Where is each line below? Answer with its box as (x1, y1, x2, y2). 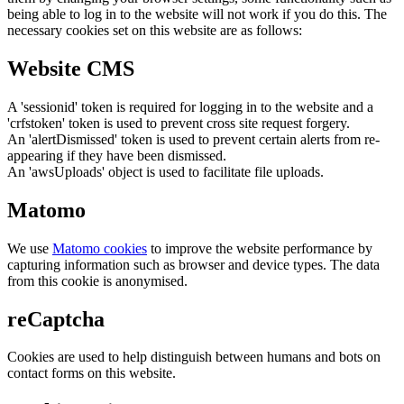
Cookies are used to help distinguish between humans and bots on (7, 349, 381, 365)
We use (7, 240, 52, 256)
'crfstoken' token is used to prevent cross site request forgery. (7, 115, 350, 131)
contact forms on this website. (7, 365, 176, 381)
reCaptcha (7, 307, 105, 331)
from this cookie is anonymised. (7, 272, 188, 289)
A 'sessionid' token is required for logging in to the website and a (7, 98, 373, 115)
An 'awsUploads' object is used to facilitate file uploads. (7, 163, 324, 179)
